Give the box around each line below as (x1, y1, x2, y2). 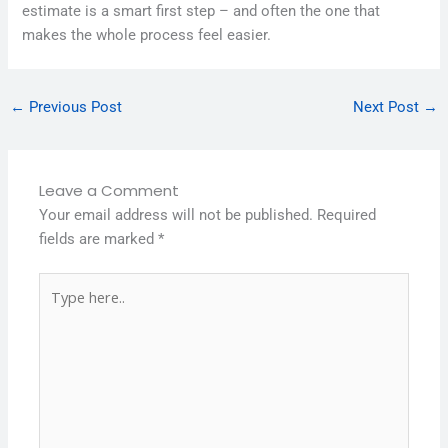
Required (317, 206, 377, 225)
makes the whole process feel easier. (22, 25, 272, 44)
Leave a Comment (39, 180, 180, 202)
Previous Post (24, 98, 122, 117)
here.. (38, 299, 76, 318)
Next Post (353, 98, 424, 117)
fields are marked (39, 230, 159, 249)
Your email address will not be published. (39, 206, 314, 225)
